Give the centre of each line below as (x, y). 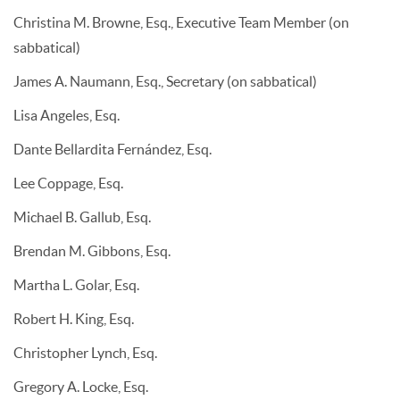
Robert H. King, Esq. (74, 319)
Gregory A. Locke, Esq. (81, 387)
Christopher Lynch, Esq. (85, 353)
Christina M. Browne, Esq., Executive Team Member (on (181, 22)
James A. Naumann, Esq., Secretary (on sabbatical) (165, 81)
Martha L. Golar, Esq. (76, 285)
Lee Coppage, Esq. (68, 183)
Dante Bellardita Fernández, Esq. (112, 149)
